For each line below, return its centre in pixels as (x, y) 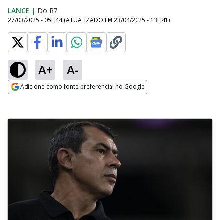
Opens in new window (48, 100)
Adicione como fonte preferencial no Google (82, 87)
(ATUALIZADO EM (89, 20)
